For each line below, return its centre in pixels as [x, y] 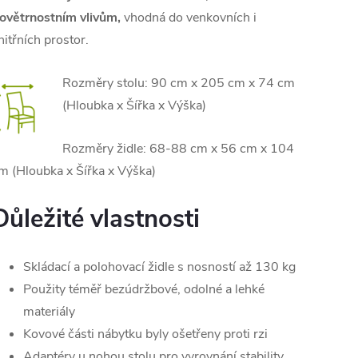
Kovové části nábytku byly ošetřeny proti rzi [145, 334]
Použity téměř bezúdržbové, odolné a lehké [144, 289]
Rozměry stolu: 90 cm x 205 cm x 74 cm [179, 83]
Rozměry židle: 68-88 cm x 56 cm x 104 [178, 149]
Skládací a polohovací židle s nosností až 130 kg [159, 267]
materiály [49, 312]
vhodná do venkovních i [189, 18]
